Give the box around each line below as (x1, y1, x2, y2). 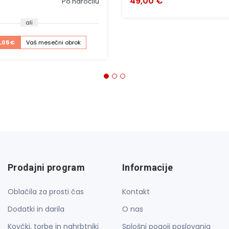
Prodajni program (8, 162, 85, 173)
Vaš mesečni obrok (26, 38, 81, 47)
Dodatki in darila (8, 204, 64, 215)
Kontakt (122, 187, 150, 197)
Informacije (122, 162, 173, 173)
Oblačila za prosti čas (8, 187, 84, 197)
